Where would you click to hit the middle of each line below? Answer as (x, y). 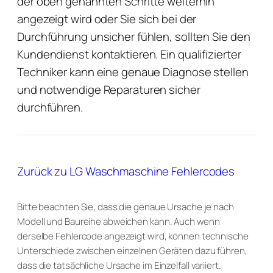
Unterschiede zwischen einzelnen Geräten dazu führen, (132, 251)
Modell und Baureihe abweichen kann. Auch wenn (119, 222)
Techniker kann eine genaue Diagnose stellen (133, 72)
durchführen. (50, 107)
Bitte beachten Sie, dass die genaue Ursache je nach (126, 207)
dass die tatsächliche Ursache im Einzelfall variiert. (119, 265)
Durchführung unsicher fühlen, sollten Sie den (134, 37)
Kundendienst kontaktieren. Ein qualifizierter (129, 54)
